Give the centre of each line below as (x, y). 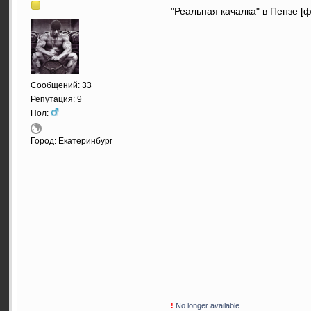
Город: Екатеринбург (72, 141)
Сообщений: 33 (61, 85)
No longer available (206, 305)
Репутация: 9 (56, 99)
